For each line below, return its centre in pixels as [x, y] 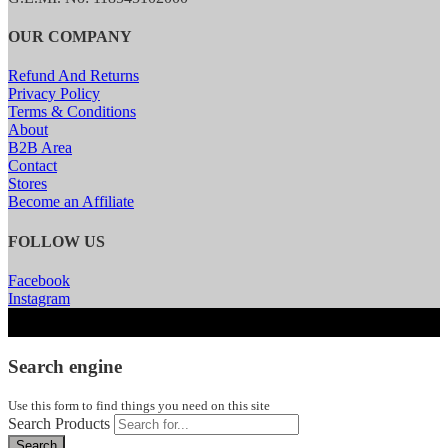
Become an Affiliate [71, 202]
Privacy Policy [54, 94]
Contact [32, 166]
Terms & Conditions [72, 112]
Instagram [39, 298]
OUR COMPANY [70, 36]
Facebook [39, 280]
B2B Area [40, 148]
